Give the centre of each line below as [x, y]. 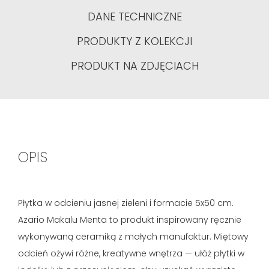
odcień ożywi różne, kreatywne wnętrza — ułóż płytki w [131, 253]
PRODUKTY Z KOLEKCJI [134, 41]
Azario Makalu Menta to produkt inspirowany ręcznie [130, 220]
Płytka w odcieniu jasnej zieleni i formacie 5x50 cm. [126, 203]
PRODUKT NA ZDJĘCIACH [134, 66]
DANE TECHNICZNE [134, 17]
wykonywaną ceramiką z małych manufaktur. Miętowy [133, 237]
